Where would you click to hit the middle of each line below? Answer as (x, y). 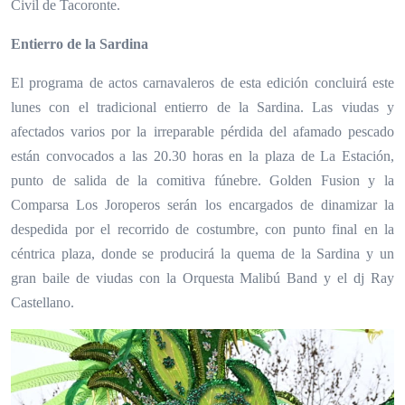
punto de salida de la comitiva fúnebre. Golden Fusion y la (202, 180)
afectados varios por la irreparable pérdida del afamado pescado (202, 131)
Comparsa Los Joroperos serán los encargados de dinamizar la (202, 204)
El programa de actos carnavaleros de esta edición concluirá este (202, 82)
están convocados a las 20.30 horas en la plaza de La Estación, (202, 155)
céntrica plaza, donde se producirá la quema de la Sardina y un (202, 253)
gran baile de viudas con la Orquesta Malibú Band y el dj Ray (202, 278)
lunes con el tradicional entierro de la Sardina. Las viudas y (202, 107)
